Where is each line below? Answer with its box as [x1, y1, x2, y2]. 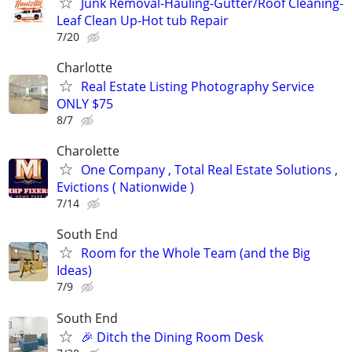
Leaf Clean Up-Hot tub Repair [57, 11, 229, 29]
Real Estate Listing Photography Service [81, 77, 314, 95]
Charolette [57, 142, 119, 160]
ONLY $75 [57, 94, 113, 112]
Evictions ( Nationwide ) [57, 178, 194, 196]
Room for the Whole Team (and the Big [81, 244, 310, 262]
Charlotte [57, 58, 112, 76]
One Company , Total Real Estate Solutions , [81, 161, 338, 179]
